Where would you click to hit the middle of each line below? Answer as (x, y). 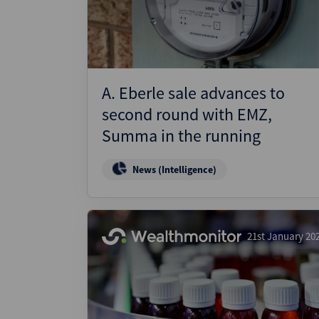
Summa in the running (181, 136)
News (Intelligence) (174, 169)
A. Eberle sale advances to (193, 93)
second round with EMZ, (187, 114)
